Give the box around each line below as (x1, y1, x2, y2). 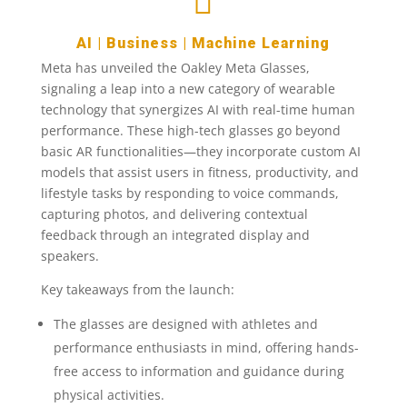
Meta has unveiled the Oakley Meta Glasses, (40, 59, 310, 76)
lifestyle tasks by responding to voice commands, (40, 184, 339, 202)
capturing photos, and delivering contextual (40, 205, 308, 223)
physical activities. (53, 386, 164, 403)
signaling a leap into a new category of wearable (40, 80, 335, 97)
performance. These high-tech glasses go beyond (40, 122, 341, 139)
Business (106, 35, 179, 52)
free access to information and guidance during (53, 362, 344, 380)
